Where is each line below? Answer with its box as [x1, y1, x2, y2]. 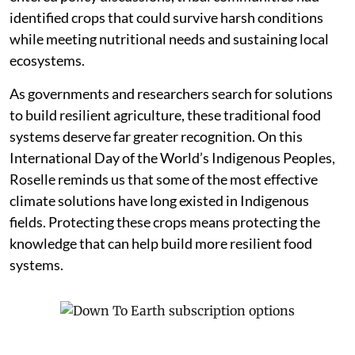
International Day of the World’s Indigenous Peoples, [10, 149, 335, 167]
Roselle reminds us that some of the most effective [10, 170, 318, 189]
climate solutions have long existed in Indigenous [10, 192, 309, 210]
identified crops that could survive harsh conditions [10, 9, 323, 27]
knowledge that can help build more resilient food [10, 235, 312, 253]
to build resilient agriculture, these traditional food [10, 106, 321, 124]
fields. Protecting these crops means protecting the [10, 213, 320, 231]
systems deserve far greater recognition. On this [10, 128, 303, 146]
